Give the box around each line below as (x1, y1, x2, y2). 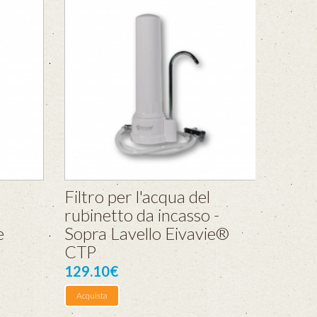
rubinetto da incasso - (64, 204, 219, 225)
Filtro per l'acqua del (64, 186, 210, 207)
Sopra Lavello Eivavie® (64, 223, 229, 243)
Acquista (76, 290, 108, 301)
